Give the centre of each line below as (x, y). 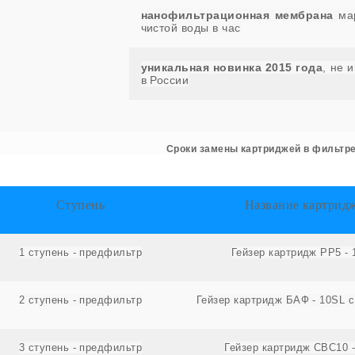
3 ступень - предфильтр (80, 347)
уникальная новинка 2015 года (232, 67)
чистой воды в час (191, 27)
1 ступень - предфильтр (80, 252)
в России (165, 80)
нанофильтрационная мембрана (237, 15)
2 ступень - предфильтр (80, 300)
